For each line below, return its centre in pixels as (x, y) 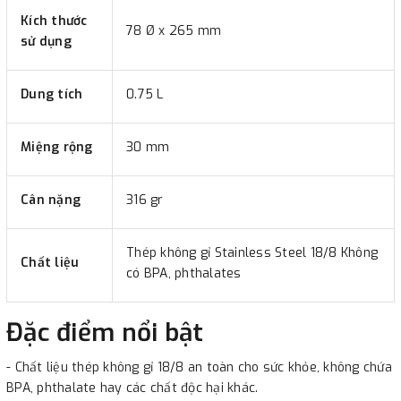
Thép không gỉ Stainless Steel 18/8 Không (252, 252)
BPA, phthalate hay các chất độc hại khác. (132, 388)
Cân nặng (51, 200)
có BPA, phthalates (184, 273)
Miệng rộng (57, 147)
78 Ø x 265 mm (174, 30)
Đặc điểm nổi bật (105, 332)
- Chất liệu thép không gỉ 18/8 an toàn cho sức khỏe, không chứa (199, 367)
